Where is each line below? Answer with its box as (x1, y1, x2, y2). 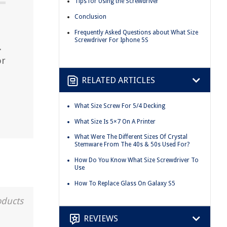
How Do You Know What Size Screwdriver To (74, 156, 199, 164)
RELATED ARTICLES (82, 74, 155, 85)
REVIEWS (84, 213, 118, 223)
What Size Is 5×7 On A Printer (74, 118, 156, 125)
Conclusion (74, 13, 106, 20)
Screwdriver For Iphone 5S (74, 36, 148, 44)
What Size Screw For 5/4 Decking (74, 102, 165, 110)
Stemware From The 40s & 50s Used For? (74, 141, 190, 148)
